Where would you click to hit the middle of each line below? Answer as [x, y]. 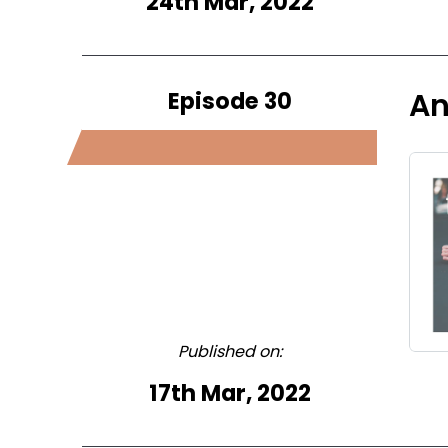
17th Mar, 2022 [229, 393]
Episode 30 [229, 101]
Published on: [229, 351]
